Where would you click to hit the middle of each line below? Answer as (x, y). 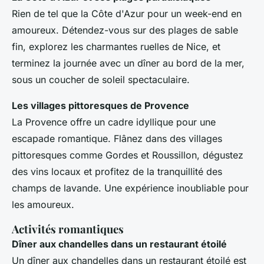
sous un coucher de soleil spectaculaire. (101, 80)
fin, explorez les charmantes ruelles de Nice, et (116, 47)
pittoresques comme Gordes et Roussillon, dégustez (128, 155)
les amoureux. (43, 205)
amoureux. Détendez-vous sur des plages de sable (125, 30)
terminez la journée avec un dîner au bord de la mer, (128, 63)
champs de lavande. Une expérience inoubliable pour (130, 188)
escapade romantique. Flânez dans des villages (117, 139)
